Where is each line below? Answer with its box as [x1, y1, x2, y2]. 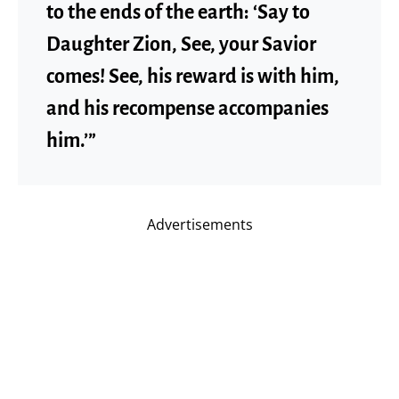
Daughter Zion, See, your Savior [46, 33, 316, 55]
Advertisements [146, 214, 253, 234]
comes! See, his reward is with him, [46, 65, 339, 87]
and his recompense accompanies [46, 97, 329, 119]
